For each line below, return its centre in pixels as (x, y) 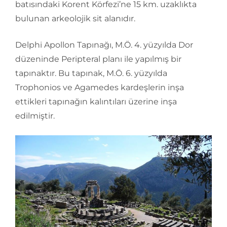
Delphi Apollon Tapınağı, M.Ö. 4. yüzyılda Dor (104, 45)
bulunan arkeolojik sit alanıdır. (75, 18)
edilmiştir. (35, 116)
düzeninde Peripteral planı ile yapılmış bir (98, 59)
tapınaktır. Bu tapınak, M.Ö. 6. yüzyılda (91, 73)
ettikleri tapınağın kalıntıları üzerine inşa (96, 102)
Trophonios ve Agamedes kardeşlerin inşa (100, 87)
